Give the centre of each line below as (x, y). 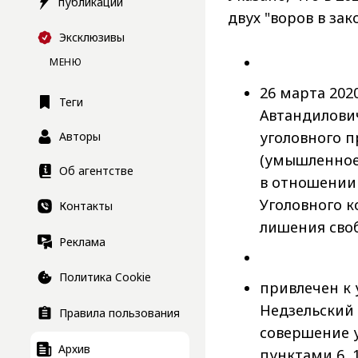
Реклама (82, 241)
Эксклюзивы (92, 38)
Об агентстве (96, 171)
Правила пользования (119, 313)
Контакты (86, 206)
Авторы (80, 137)
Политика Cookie (105, 277)
